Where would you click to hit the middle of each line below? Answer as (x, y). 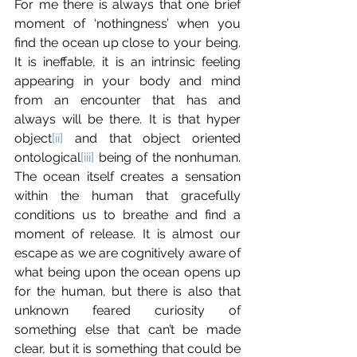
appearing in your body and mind (127, 81)
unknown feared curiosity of (127, 311)
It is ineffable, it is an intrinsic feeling (127, 62)
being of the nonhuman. (167, 158)
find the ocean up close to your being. (127, 43)
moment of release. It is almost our (127, 234)
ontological (47, 158)
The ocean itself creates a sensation (127, 177)
